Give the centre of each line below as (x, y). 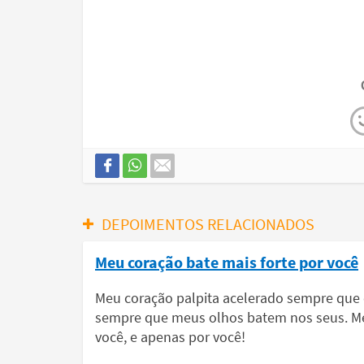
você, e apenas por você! (170, 337)
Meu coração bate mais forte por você (227, 262)
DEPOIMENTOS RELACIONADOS (208, 224)
